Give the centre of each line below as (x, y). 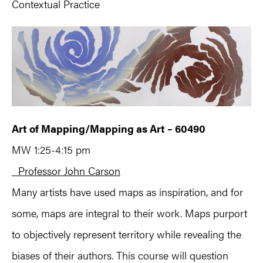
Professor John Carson (66, 170)
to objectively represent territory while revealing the (127, 234)
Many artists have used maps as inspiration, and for (127, 191)
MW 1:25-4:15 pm (51, 149)
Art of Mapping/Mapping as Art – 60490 (109, 128)
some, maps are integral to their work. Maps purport (129, 213)
